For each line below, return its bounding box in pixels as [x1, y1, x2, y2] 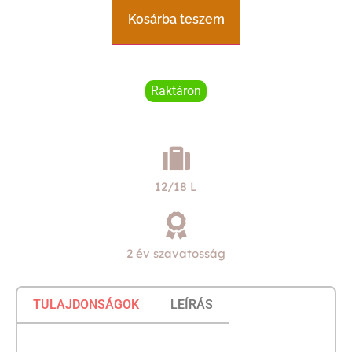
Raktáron [151, 82, 201, 98]
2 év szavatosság [126, 245, 225, 261]
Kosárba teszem [127, 11, 225, 27]
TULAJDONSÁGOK [33, 296, 139, 312]
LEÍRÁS [170, 296, 213, 312]
